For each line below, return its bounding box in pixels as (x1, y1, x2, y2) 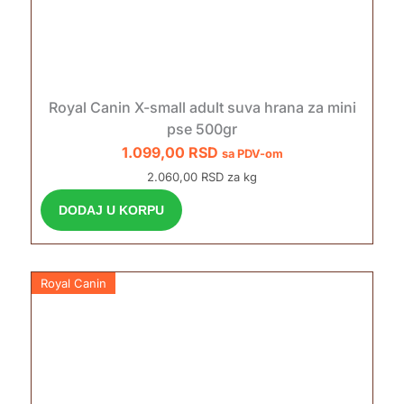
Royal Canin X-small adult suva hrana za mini (48, 97, 356, 116)
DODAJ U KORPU (58, 202, 164, 217)
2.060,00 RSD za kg (147, 169, 257, 184)
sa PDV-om (221, 146, 283, 161)
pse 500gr (167, 119, 237, 138)
